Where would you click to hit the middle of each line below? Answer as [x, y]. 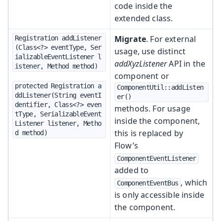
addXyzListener [141, 63]
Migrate [130, 39]
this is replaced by [149, 133]
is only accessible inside [160, 195]
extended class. [144, 18]
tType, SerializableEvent [58, 114]
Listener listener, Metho [58, 123]
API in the [186, 63]
